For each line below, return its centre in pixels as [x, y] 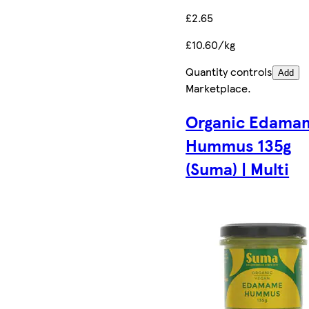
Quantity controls [229, 71]
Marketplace [217, 88]
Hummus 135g [239, 144]
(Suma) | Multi [238, 168]
